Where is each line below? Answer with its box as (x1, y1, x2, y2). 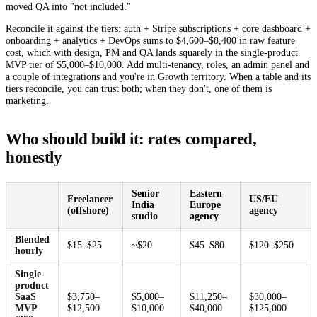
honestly (6, 148, 62, 167)
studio (131, 211, 158, 222)
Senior (131, 188, 159, 200)
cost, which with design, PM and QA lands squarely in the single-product (6, 47, 298, 59)
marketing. (6, 95, 49, 107)
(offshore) (67, 205, 109, 217)
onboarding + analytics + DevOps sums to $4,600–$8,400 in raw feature (6, 35, 295, 47)
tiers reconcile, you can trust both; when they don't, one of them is (6, 83, 272, 95)
